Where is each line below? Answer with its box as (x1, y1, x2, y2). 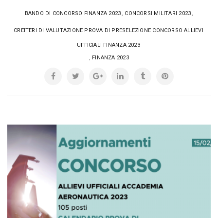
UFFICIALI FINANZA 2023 (77, 42, 140, 49)
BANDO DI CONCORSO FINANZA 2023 (24, 10, 121, 17)
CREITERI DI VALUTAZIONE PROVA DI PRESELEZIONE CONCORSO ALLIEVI (14, 27, 203, 34)
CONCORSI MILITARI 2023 (125, 10, 191, 17)
